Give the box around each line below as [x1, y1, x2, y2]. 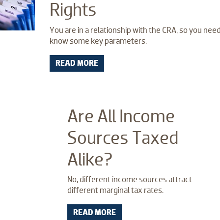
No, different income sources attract [67, 175, 192, 185]
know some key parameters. [50, 36, 147, 46]
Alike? [67, 149, 113, 169]
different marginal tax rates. [67, 186, 164, 195]
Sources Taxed [67, 127, 178, 148]
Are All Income [67, 106, 175, 126]
